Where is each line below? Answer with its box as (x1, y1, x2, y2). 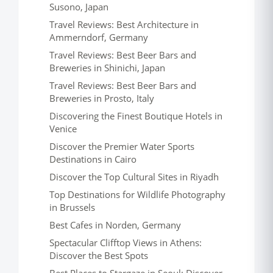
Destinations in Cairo (49, 153, 136, 165)
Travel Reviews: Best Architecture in (49, 18, 199, 30)
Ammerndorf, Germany (49, 31, 148, 43)
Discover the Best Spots (49, 249, 148, 261)
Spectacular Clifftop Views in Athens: (49, 236, 202, 249)
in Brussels (49, 201, 95, 213)
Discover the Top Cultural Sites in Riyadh (49, 171, 219, 183)
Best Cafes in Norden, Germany (49, 219, 181, 231)
